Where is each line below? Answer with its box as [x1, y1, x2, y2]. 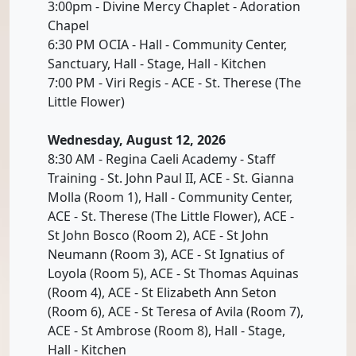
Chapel [48, 16, 89, 34]
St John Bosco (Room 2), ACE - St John [48, 226, 269, 244]
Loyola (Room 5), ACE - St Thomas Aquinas [48, 264, 299, 282]
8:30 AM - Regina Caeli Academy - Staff [48, 149, 275, 168]
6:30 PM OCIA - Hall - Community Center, [48, 35, 287, 53]
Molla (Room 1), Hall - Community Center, [48, 188, 292, 206]
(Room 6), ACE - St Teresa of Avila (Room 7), [48, 302, 304, 320]
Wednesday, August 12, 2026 [48, 130, 226, 149]
